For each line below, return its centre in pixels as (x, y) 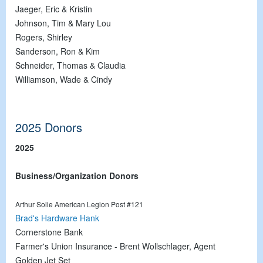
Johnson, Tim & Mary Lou (63, 23)
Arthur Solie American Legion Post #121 (79, 204)
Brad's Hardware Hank (57, 218)
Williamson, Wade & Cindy (64, 79)
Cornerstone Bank (49, 232)
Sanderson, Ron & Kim (58, 51)
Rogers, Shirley (44, 37)
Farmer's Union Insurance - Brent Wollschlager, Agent (115, 246)
